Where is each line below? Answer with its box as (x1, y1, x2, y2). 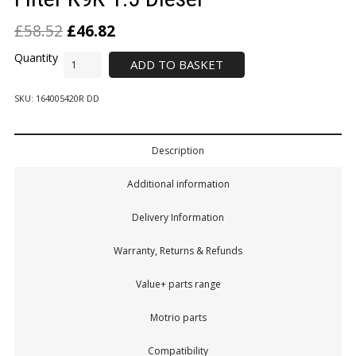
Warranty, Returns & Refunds (114, 244, 242, 258)
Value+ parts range (135, 277, 221, 292)
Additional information (126, 177, 230, 192)
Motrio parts (149, 311, 207, 325)
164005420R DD (36, 92, 99, 105)
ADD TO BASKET (130, 56, 223, 72)
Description (152, 144, 204, 158)
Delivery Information (132, 211, 224, 225)
